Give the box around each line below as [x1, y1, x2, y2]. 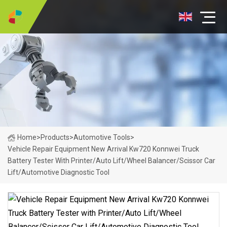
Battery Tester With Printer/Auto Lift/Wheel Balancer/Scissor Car [8, 157, 215, 165]
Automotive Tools [73, 133, 130, 141]
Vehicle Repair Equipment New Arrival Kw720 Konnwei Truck [8, 145, 199, 153]
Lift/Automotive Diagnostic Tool [8, 168, 109, 176]
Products [41, 133, 69, 141]
